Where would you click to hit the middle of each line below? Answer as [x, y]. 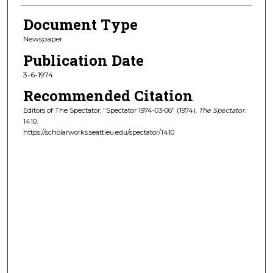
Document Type [80, 25]
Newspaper [43, 39]
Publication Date [83, 60]
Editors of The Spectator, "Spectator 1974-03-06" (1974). [111, 111]
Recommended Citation [108, 96]
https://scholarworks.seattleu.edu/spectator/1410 [98, 133]
